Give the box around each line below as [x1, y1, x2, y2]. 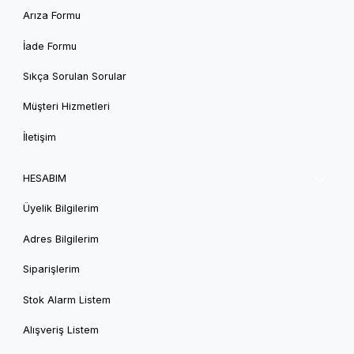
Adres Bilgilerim [23, 232, 99, 245]
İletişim [23, 130, 56, 143]
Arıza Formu [23, 9, 81, 22]
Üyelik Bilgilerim [23, 202, 99, 215]
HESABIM [23, 172, 66, 185]
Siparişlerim [23, 263, 80, 276]
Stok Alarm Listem [23, 293, 111, 306]
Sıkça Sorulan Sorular [23, 70, 126, 82]
